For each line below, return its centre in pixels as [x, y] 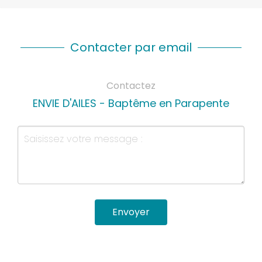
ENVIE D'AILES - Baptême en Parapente [131, 104]
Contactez [131, 86]
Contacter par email [131, 48]
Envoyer [131, 212]
